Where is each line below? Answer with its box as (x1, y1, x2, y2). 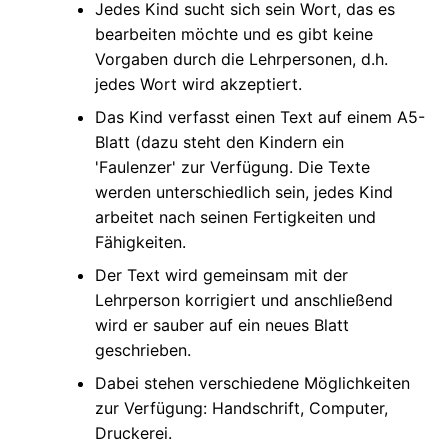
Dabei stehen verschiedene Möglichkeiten (95, 372, 410, 393)
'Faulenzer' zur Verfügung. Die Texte (95, 156, 370, 177)
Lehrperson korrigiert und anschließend (95, 289, 393, 310)
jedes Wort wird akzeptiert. (95, 73, 302, 94)
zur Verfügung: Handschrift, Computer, (95, 397, 388, 418)
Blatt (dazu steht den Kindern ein (95, 131, 344, 152)
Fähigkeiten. (95, 231, 186, 252)
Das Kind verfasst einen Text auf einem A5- (95, 106, 425, 127)
